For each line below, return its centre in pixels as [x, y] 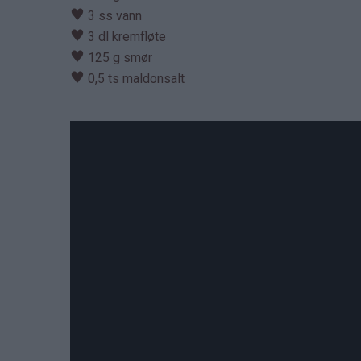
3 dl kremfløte [125, 37]
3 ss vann [113, 16]
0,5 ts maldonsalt [135, 79]
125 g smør [118, 58]
